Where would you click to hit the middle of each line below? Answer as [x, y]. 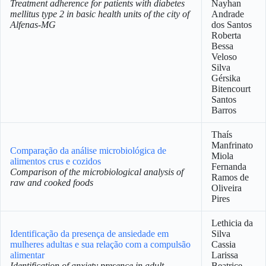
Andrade [228, 14]
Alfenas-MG [33, 25]
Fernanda [229, 167]
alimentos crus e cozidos [56, 161]
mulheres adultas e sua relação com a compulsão [100, 244]
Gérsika [226, 78]
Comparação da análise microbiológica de [88, 151]
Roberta [226, 35]
